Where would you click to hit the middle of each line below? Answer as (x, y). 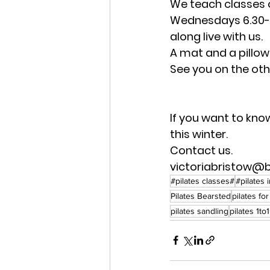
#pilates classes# (202, 181)
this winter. (199, 134)
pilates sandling (199, 211)
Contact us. (201, 150)
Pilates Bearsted (201, 196)
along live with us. (216, 36)
